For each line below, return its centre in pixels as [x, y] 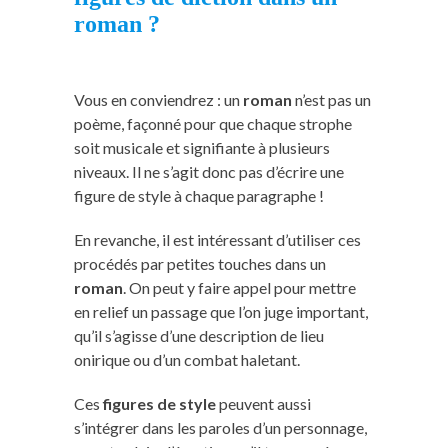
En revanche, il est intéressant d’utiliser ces [217, 239]
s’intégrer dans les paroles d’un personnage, [220, 427]
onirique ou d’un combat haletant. [187, 359]
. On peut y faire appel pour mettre [239, 287]
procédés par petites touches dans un [200, 263]
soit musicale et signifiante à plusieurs [202, 147]
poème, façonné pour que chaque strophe [213, 123]
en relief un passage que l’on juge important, [221, 311]
